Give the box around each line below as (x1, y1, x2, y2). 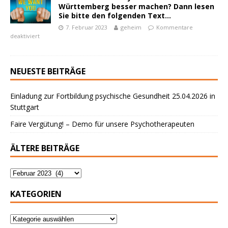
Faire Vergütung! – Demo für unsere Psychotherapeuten (10, 119, 194, 129)
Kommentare (156, 23, 193, 31)
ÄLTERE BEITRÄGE (10, 142, 79, 154)
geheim (121, 23, 141, 31)
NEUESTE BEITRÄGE (10, 66, 85, 77)
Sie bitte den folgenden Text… (59, 11, 171, 20)
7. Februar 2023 (66, 23, 107, 31)
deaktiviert (10, 32, 40, 40)
